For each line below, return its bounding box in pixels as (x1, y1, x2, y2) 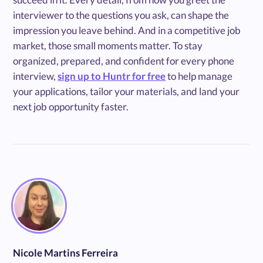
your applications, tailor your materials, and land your (13, 85, 240, 97)
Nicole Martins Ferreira (13, 246, 119, 259)
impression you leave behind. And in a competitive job (13, 23, 241, 36)
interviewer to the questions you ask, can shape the (13, 8, 230, 21)
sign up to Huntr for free (58, 69, 166, 82)
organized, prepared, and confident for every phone (13, 54, 235, 67)
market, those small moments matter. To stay (13, 39, 203, 52)
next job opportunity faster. (13, 100, 129, 113)
